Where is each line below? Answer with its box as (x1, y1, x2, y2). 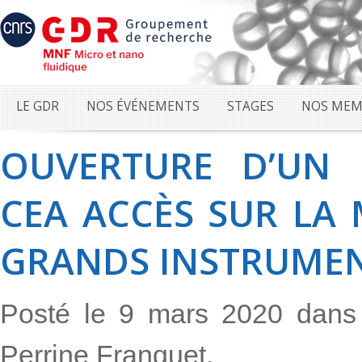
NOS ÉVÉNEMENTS (86, 98, 200, 116)
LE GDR (16, 98, 59, 116)
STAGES (227, 98, 274, 116)
